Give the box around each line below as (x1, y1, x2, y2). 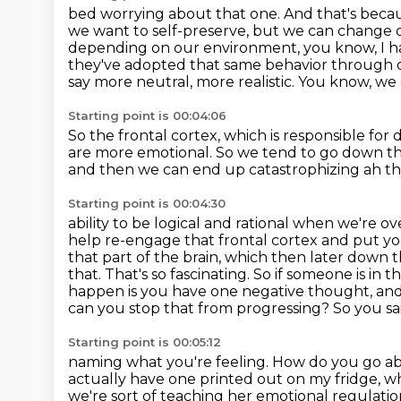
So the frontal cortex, (68, 127, 224, 144)
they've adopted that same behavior (68, 56, 331, 73)
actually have (68, 371, 168, 388)
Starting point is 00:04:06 (68, 108, 226, 123)
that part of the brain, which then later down (68, 249, 392, 266)
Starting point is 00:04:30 (68, 196, 226, 210)
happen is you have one (68, 283, 242, 300)
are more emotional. (68, 144, 216, 161)
